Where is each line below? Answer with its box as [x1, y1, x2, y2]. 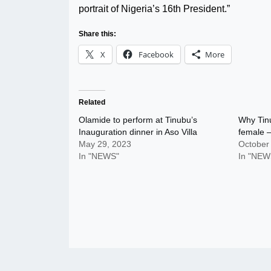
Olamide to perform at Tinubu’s [79, 115, 197, 125]
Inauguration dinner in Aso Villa [79, 127, 197, 137]
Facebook [139, 49, 174, 60]
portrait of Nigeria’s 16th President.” [79, 4, 230, 14]
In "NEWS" [79, 151, 119, 161]
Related [79, 98, 105, 106]
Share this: [79, 30, 116, 38]
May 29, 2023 [79, 139, 131, 149]
